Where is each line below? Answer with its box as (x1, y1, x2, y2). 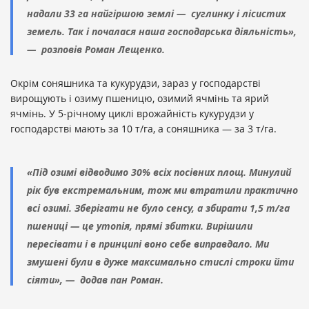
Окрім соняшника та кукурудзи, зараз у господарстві (10, 77, 261, 90)
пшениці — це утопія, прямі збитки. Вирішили (27, 219, 252, 233)
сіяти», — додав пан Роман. (27, 273, 163, 287)
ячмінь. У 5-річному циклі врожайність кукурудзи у (10, 107, 254, 121)
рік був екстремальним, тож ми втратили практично (27, 183, 298, 197)
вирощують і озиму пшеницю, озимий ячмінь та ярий (10, 92, 269, 106)
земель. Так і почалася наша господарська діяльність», (27, 25, 297, 39)
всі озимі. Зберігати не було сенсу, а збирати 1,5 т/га (27, 201, 290, 215)
